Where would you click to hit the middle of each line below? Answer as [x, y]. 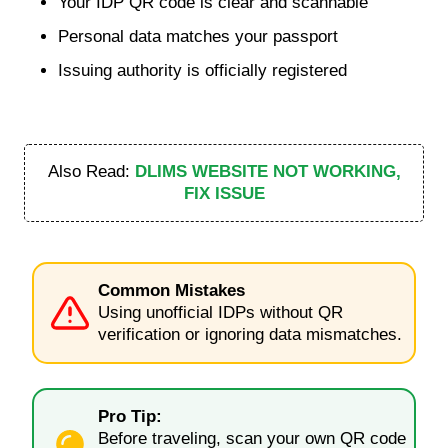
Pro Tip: [130, 416]
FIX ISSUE [224, 193]
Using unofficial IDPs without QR [220, 312]
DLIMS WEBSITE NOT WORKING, [267, 171]
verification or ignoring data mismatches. [250, 334]
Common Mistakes [171, 290]
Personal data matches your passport [198, 36]
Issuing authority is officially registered [202, 70]
